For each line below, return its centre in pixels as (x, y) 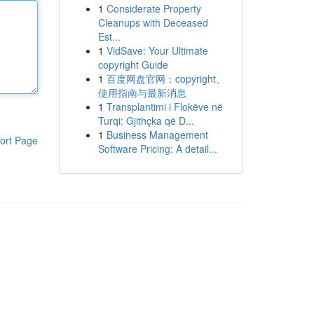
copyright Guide (133, 64)
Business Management (157, 135)
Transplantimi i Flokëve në (164, 107)
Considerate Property (153, 8)
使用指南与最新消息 (142, 93)
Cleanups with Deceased (153, 22)
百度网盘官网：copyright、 (166, 78)
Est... (109, 36)
